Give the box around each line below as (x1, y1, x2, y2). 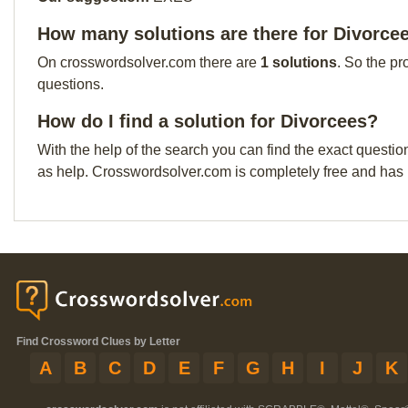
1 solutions (260, 55, 337, 70)
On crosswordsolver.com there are (37, 55, 260, 70)
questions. (37, 76, 104, 92)
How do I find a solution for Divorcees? (37, 111, 378, 131)
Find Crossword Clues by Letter (16, 335, 180, 348)
